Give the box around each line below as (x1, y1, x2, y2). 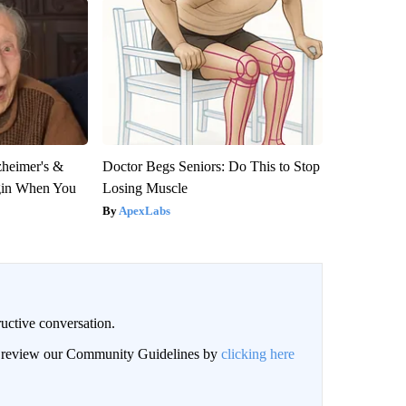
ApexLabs (118, 203, 170, 217)
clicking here (220, 345, 295, 362)
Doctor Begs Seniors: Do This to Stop (101, 158, 320, 174)
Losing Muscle (101, 179, 188, 196)
